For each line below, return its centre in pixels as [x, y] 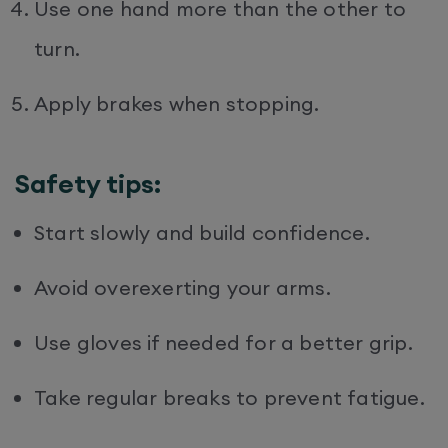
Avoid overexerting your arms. [185, 287]
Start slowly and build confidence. [204, 232]
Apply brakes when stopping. [177, 103]
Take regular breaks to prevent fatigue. [232, 397]
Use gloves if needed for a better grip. [226, 342]
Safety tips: [91, 183]
